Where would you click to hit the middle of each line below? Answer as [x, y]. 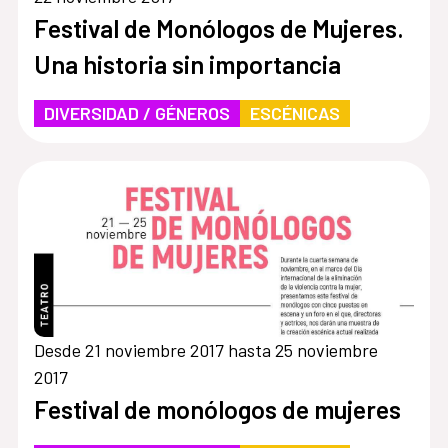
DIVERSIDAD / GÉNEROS [136, 113]
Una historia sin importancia [187, 64]
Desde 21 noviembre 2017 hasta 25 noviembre [205, 350]
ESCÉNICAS [294, 113]
